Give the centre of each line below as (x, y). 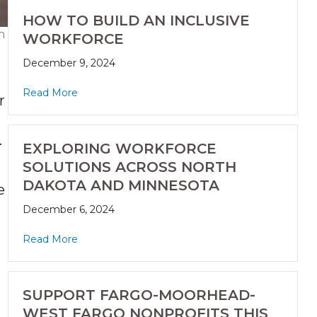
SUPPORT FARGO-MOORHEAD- (139, 295)
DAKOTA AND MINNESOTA (121, 186)
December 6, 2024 (68, 210)
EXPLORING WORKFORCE (119, 149)
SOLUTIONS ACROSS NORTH (129, 167)
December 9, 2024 (69, 63)
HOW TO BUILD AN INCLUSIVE (136, 21)
